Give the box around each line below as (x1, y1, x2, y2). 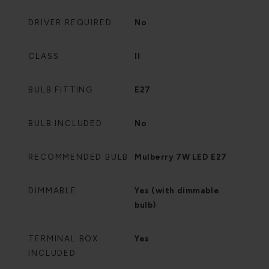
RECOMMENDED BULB (28, 152, 129, 162)
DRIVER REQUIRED (28, 17, 112, 27)
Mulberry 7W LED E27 (134, 152, 227, 162)
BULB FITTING (28, 85, 93, 94)
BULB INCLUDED (28, 118, 103, 128)
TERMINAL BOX (28, 234, 98, 243)
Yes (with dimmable (134, 186, 220, 195)
